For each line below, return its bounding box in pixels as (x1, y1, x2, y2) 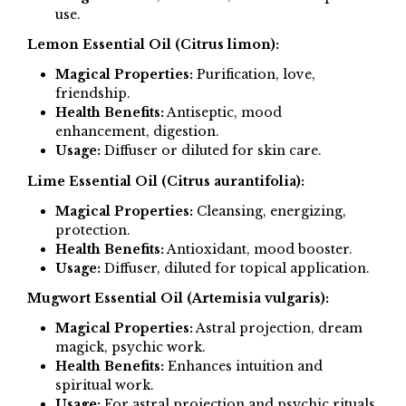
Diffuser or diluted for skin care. (100, 142, 322, 159)
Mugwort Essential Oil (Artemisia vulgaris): (27, 290, 329, 307)
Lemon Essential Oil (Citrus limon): (27, 36, 279, 53)
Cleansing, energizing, (192, 202, 346, 219)
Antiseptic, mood (163, 104, 282, 121)
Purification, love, (192, 66, 315, 83)
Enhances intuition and (163, 358, 323, 375)
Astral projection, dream (192, 320, 362, 337)
